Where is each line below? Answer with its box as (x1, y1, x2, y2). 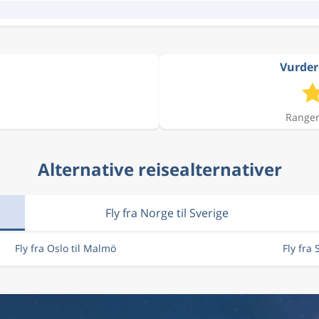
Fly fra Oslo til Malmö (14, 241, 116, 255)
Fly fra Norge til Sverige (105, 205, 229, 221)
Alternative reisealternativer (37, 157, 282, 181)
